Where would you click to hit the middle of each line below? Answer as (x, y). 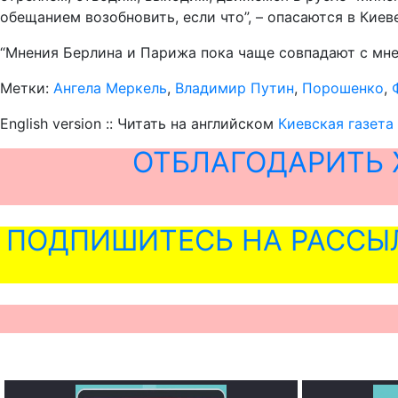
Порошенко (343, 88)
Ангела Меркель (110, 88)
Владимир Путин (235, 88)
